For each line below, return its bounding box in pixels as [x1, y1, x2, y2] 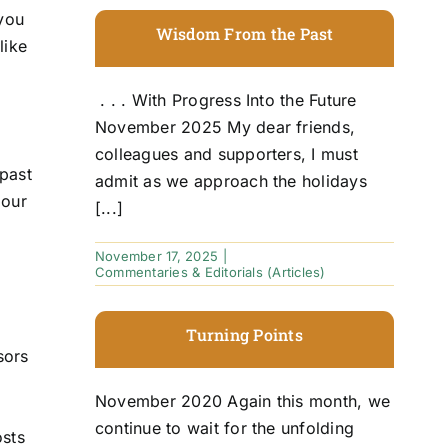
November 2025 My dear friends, [94, 116, 356, 137]
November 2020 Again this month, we [94, 390, 391, 411]
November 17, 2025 [94, 247, 219, 264]
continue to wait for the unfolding [94, 417, 355, 438]
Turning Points [186, 323, 303, 345]
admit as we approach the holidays [94, 170, 367, 191]
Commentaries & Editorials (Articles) [94, 263, 326, 280]
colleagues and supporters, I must [94, 143, 358, 164]
